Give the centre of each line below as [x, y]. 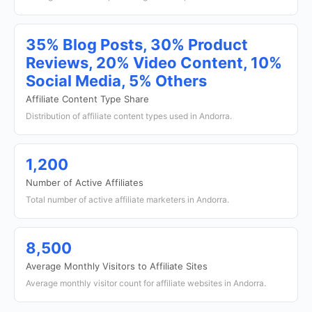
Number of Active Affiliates [85, 182]
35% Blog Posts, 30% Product [137, 45]
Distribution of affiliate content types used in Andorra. [129, 116]
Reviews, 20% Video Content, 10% [154, 63]
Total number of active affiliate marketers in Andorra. [127, 200]
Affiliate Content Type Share [87, 99]
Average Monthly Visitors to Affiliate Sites [117, 266]
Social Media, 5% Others [116, 81]
